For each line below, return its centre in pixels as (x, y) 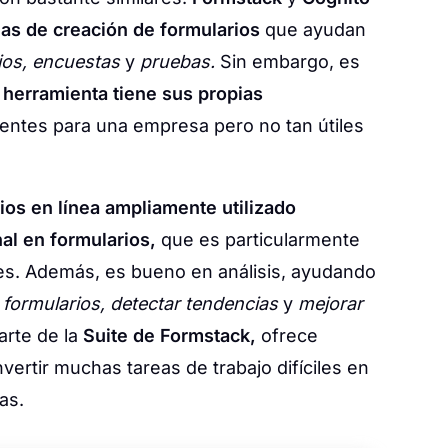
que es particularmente (258, 239)
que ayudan (313, 29)
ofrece (287, 335)
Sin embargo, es (287, 61)
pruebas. (177, 61)
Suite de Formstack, (169, 335)
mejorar (330, 303)
